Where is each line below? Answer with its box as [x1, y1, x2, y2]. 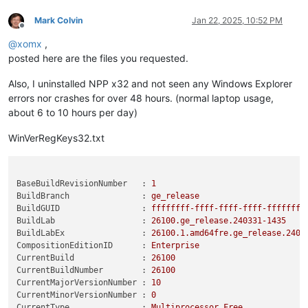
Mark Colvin [34, 15, 83, 26]
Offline [21, 25, 47, 36]
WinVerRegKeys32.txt [8, 132, 104, 144]
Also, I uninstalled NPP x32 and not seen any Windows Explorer [8, 78, 292, 90]
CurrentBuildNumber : [16, 265, 147, 275]
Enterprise [151, 240, 200, 250]
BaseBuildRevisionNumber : [16, 178, 147, 188]
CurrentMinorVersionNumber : [16, 289, 147, 300]
